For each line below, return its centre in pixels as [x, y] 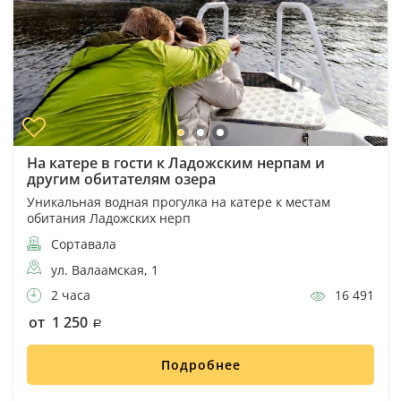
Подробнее [200, 365]
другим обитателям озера [121, 179]
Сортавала [82, 244]
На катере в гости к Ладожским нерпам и [176, 163]
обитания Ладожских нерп [109, 218]
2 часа [69, 295]
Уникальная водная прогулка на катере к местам [179, 202]
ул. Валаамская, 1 [105, 270]
